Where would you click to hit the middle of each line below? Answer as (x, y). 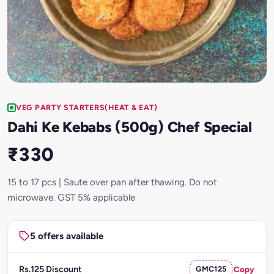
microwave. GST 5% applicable (71, 197)
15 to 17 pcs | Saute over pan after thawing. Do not (112, 182)
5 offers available (66, 236)
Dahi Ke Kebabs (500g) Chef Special (130, 127)
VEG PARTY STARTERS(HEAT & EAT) (87, 107)
